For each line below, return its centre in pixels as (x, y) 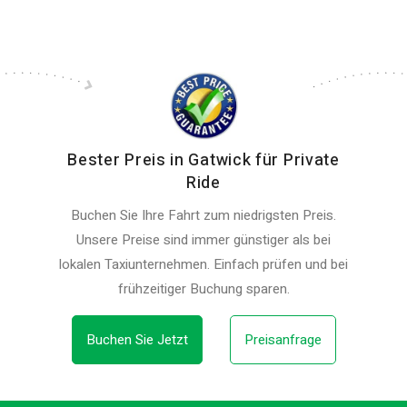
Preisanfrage (283, 340)
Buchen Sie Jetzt (137, 340)
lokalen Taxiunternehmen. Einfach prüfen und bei (203, 264)
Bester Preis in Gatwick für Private (203, 160)
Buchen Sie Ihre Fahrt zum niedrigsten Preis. (203, 215)
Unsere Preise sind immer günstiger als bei (203, 240)
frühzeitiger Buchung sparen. (203, 289)
